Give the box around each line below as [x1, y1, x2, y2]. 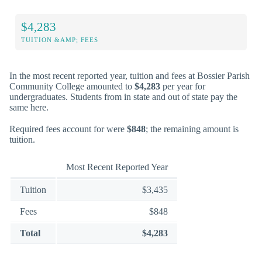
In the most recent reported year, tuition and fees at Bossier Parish [9, 70, 250, 81]
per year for [160, 81, 205, 91]
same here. [9, 102, 49, 112]
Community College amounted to [9, 81, 135, 91]
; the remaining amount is [146, 123, 239, 134]
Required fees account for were [9, 123, 127, 134]
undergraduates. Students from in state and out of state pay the [9, 91, 237, 102]
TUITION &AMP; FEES [21, 36, 98, 43]
